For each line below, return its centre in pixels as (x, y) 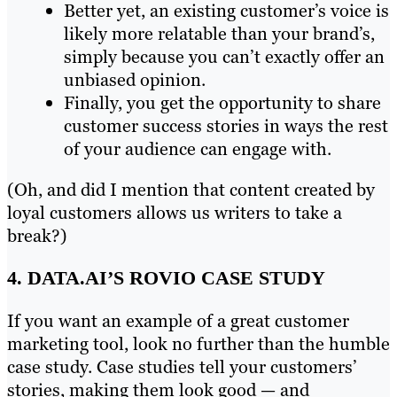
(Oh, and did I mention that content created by (191, 189)
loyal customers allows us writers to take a (175, 212)
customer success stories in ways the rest (226, 125)
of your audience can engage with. (198, 148)
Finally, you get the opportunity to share (222, 102)
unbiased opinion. (135, 79)
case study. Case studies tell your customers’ (182, 367)
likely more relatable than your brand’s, (219, 33)
